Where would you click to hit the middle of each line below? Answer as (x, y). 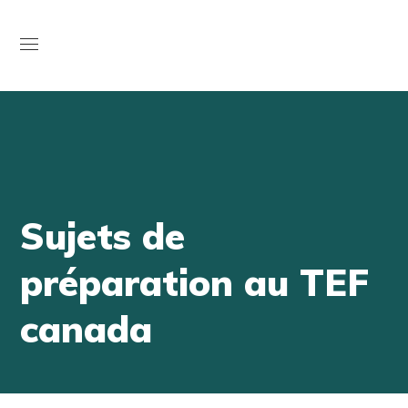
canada (87, 329)
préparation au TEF (195, 282)
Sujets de (103, 236)
